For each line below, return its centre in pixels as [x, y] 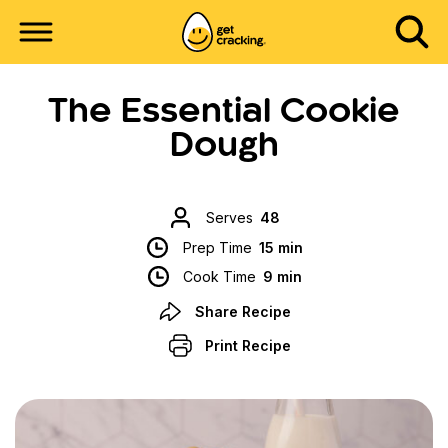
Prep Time [217, 247]
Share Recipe [243, 311]
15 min [280, 247]
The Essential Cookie [224, 113]
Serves [229, 218]
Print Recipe [248, 345]
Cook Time [220, 277]
